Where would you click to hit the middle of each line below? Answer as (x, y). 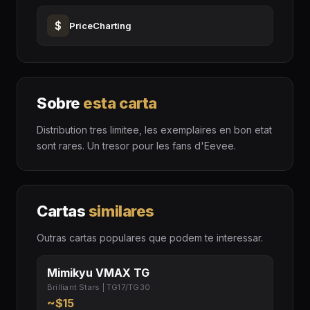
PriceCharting (100, 26)
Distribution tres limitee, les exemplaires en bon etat (154, 130)
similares (121, 211)
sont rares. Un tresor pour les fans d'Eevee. (136, 146)
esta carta (120, 103)
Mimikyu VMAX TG (98, 273)
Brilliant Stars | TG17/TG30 (99, 288)
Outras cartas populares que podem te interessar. (150, 238)
